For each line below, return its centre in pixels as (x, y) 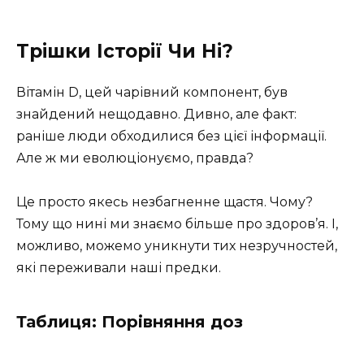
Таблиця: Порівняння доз (130, 322)
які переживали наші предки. (119, 268)
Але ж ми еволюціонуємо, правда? (135, 158)
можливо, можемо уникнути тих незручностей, (177, 246)
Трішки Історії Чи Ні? (125, 52)
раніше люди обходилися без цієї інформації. (171, 136)
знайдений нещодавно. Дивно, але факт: (156, 115)
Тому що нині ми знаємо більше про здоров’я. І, (177, 224)
